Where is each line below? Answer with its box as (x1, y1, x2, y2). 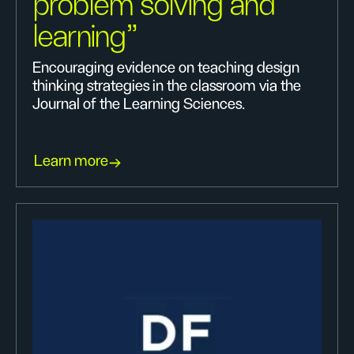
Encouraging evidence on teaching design (32, 60, 299, 76)
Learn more (34, 153, 108, 169)
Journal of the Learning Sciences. (32, 96, 245, 112)
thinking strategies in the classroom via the (32, 78, 301, 94)
